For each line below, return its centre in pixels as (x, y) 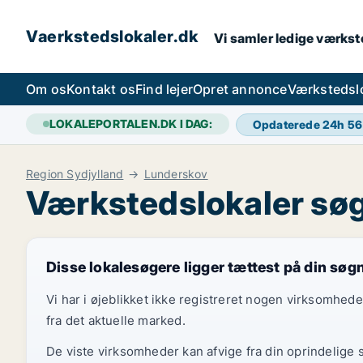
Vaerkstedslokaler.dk (112, 36)
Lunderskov (176, 174)
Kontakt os (101, 89)
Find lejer (164, 89)
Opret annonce (240, 89)
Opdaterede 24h (300, 124)
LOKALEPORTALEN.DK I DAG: (131, 124)
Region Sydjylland (75, 174)
